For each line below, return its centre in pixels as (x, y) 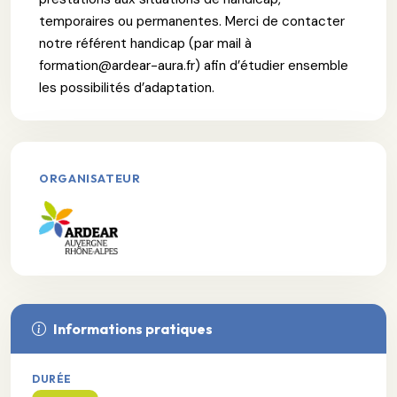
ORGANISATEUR (90, 178)
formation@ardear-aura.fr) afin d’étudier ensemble (194, 65)
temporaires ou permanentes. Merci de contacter (192, 21)
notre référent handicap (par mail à (145, 43)
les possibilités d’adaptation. (127, 87)
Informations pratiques (133, 328)
